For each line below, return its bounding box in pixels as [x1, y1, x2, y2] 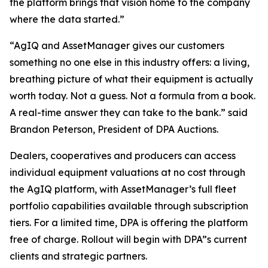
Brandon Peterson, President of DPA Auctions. [10, 123, 218, 136]
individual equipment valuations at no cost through [10, 166, 245, 179]
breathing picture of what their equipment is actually [10, 73, 253, 86]
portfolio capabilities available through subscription [10, 200, 248, 212]
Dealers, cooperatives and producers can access [10, 150, 236, 162]
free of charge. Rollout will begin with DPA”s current [10, 233, 247, 246]
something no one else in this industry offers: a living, [10, 56, 249, 69]
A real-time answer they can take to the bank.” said [10, 106, 248, 119]
